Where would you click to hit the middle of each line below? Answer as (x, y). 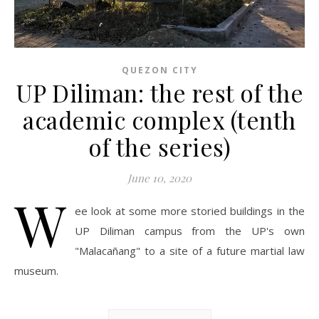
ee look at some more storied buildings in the (190, 211)
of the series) (159, 147)
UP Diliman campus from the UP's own (190, 231)
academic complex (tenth (159, 120)
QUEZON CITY (159, 70)
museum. (36, 271)
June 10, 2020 (159, 178)
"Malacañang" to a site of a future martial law (190, 251)
